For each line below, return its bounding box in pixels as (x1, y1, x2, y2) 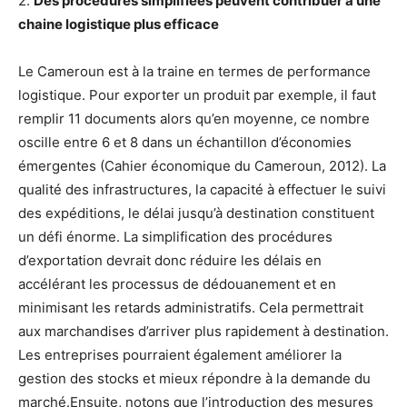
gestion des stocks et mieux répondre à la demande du (18, 370, 371, 388)
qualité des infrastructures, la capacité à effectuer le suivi (18, 181, 386, 199)
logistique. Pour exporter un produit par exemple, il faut (18, 86, 376, 104)
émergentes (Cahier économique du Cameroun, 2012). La (18, 157, 386, 175)
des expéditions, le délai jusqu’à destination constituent (18, 204, 374, 223)
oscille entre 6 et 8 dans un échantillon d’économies (18, 134, 352, 152)
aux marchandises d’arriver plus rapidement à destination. (18, 323, 389, 341)
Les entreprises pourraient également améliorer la (18, 346, 342, 364)
